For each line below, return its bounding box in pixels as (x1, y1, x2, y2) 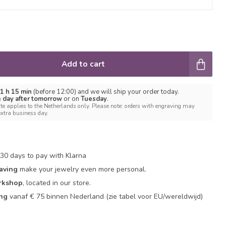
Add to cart (62, 59, 105, 69)
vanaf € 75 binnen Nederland (8, 192, 106, 201)
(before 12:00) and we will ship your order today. (32, 87, 180, 96)
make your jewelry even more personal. (18, 164, 147, 174)
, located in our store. (23, 178, 91, 188)
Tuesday (81, 94, 107, 103)
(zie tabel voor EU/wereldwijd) (106, 192, 203, 201)
